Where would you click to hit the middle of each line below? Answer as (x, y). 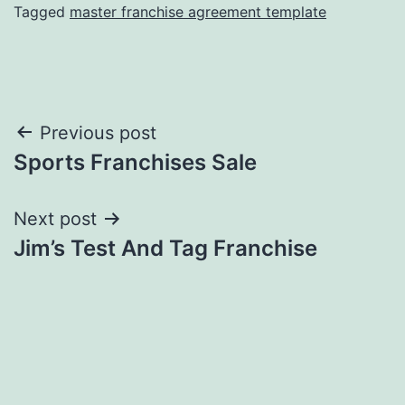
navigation (92, 179)
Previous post (98, 132)
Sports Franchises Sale (135, 162)
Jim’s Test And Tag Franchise (165, 248)
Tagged (42, 11)
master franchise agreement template (198, 11)
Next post (55, 218)
